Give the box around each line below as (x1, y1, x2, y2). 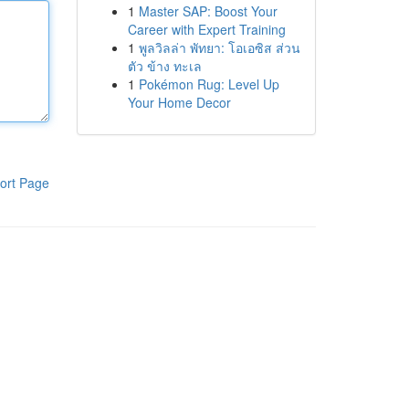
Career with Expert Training (127, 20, 286, 38)
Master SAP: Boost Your (138, 2, 278, 20)
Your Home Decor (127, 93, 231, 111)
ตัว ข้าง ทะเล (127, 57, 202, 75)
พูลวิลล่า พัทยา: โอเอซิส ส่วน (138, 38, 300, 57)
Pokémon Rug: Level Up (138, 75, 279, 93)
